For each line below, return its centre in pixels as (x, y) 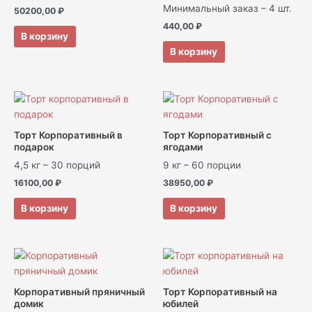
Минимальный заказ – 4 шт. (227, 9)
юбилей (181, 303)
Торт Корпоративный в (68, 135)
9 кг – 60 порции (202, 165)
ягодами (183, 147)
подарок (34, 147)
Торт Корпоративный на (220, 291)
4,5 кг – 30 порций (57, 165)
